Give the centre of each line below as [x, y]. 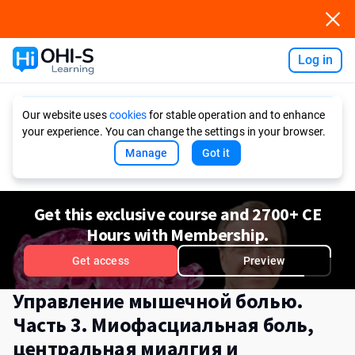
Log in [315, 60]
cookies [128, 115]
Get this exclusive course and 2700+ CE [177, 214]
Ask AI [175, 60]
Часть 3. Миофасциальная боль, [163, 324]
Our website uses [66, 115]
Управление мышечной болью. [158, 301]
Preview [264, 261]
